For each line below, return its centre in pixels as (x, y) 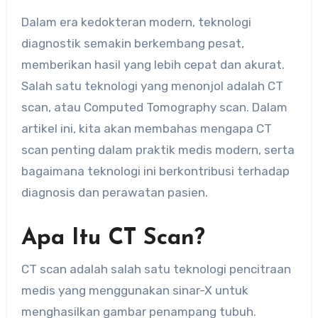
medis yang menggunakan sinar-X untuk (135, 290)
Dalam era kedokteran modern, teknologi (25, 22)
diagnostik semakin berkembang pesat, (132, 44)
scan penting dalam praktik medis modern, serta (158, 150)
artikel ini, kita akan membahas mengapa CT (146, 129)
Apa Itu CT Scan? (113, 239)
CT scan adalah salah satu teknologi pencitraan (156, 269)
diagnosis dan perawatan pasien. (114, 193)
